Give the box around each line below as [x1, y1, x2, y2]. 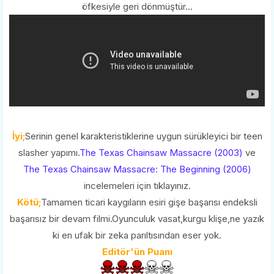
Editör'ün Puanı [102, 245, 172, 257]
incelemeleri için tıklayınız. [83, 179, 191, 191]
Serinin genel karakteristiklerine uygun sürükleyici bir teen [24, 130, 262, 142]
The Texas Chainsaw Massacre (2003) [80, 146, 243, 158]
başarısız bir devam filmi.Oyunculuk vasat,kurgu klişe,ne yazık [10, 212, 264, 224]
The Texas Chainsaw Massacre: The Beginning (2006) [23, 163, 251, 175]
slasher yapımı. [18, 146, 80, 158]
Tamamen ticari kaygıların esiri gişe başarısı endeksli [40, 196, 257, 208]
